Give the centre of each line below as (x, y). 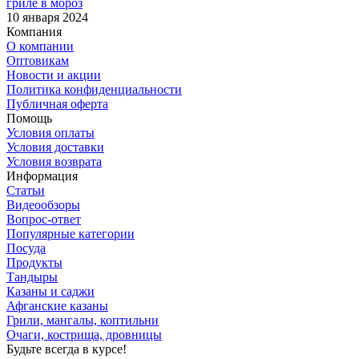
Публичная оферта (57, 104)
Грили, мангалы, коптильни (83, 321)
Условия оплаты (50, 133)
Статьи (26, 191)
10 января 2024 (47, 18)
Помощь (29, 119)
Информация (42, 176)
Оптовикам (38, 61)
